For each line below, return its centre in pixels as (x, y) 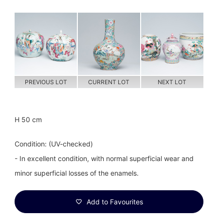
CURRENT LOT (109, 82)
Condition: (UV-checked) (54, 144)
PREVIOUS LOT (46, 82)
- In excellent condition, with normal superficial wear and (104, 158)
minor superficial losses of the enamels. (77, 173)
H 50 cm (28, 119)
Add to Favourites (114, 201)
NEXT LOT (172, 82)
